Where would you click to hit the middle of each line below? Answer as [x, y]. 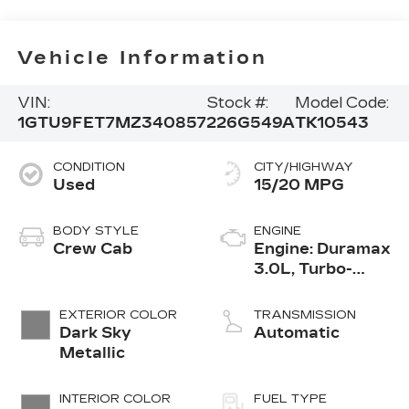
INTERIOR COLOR [115, 399]
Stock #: [237, 103]
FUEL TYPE [290, 399]
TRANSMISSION [305, 315]
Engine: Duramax [322, 248]
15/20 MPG [299, 184]
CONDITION [89, 167]
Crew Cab [92, 248]
